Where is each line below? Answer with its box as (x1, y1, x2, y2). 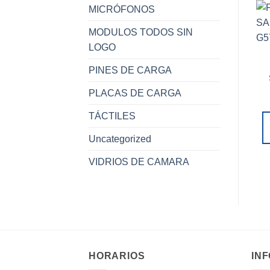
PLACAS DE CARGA (89, 87, 181, 98)
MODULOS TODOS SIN (89, 27, 193, 37)
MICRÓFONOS (89, 4, 155, 14)
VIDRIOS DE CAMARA (89, 156, 189, 167)
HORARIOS (89, 250, 145, 261)
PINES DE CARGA (89, 64, 172, 75)
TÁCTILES (89, 110, 136, 121)
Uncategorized (89, 133, 151, 144)
